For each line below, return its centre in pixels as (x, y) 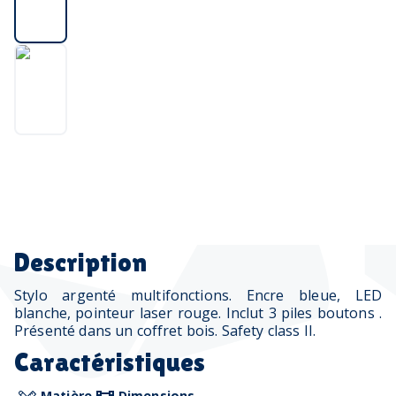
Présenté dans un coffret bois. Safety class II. (165, 331)
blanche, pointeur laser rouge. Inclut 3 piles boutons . (198, 313)
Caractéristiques (110, 362)
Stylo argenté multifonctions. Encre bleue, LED (198, 295)
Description (80, 262)
